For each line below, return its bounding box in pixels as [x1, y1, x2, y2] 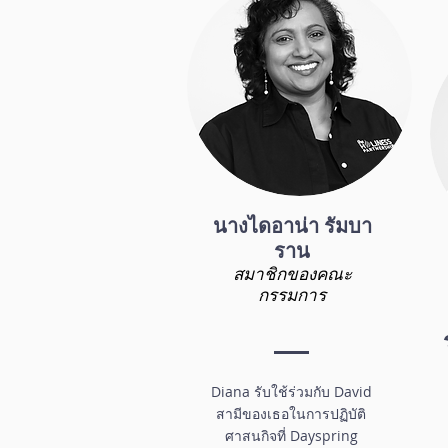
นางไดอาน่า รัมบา [212, 211, 372, 239]
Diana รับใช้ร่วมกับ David [210, 381, 372, 401]
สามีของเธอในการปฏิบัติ [216, 403, 366, 423]
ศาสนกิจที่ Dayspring [224, 425, 358, 445]
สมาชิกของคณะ [232, 261, 352, 285]
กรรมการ [258, 282, 326, 306]
